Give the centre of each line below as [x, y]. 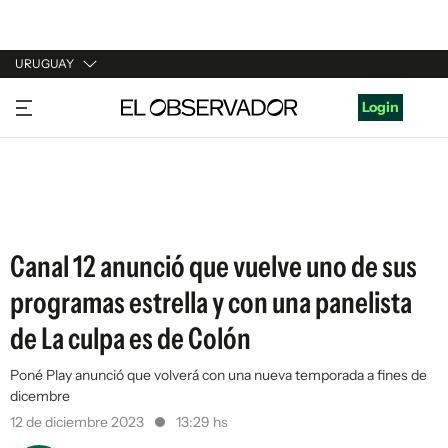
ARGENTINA [56, 139]
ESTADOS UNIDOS [76, 215]
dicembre [40, 396]
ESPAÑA [42, 177]
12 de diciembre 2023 [78, 422]
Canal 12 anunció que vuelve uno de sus [213, 266]
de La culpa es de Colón [130, 338]
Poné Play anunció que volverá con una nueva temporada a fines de [218, 375]
